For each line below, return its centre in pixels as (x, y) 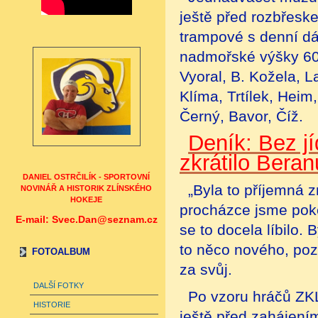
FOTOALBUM (61, 251)
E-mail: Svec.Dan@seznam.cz (86, 219)
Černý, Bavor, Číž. (241, 116)
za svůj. (206, 269)
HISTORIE (52, 304)
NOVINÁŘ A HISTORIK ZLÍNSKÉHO (86, 188)
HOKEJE (86, 199)
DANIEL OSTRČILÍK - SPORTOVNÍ (86, 176)
